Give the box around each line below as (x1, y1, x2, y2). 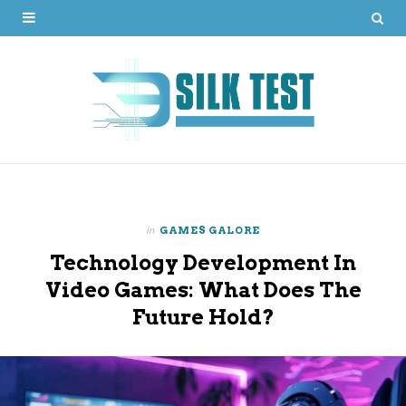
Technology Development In (50, 249, 356, 275)
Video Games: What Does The (44, 276, 362, 303)
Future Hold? (131, 304, 275, 330)
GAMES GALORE (159, 223, 260, 237)
